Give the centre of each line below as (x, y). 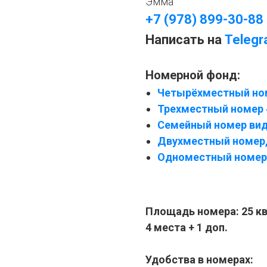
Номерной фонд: (193, 75)
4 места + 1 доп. (187, 227)
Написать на (185, 40)
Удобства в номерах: (199, 260)
